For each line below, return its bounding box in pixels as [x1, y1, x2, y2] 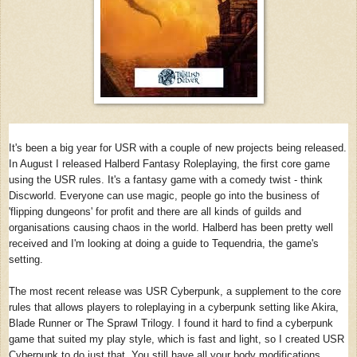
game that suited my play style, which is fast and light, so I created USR [9, 333, 344, 345]
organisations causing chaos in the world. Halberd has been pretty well [9, 222, 333, 233]
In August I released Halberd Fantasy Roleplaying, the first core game [9, 158, 330, 170]
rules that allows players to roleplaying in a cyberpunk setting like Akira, [9, 301, 339, 313]
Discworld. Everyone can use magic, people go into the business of [9, 190, 320, 202]
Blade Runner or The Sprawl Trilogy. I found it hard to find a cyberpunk [9, 317, 333, 329]
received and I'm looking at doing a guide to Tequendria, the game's [9, 237, 319, 249]
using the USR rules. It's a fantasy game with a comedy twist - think [9, 174, 323, 186]
